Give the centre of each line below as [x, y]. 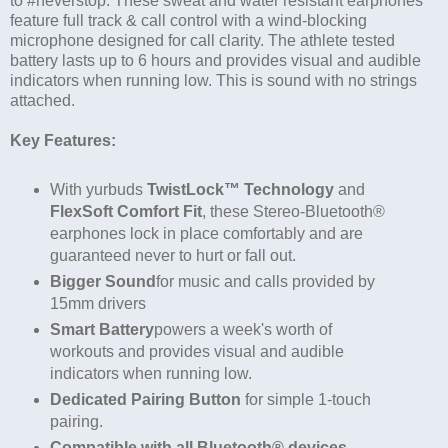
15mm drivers [97, 304]
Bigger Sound [102, 282]
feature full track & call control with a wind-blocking [188, 21]
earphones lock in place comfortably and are [206, 234]
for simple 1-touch [307, 400]
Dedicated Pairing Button [147, 400]
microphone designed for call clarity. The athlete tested [202, 41]
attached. [42, 101]
